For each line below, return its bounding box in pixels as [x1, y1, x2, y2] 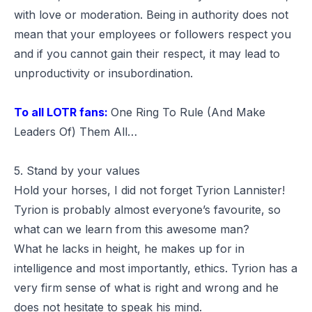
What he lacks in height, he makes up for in [14, 241, 244, 256]
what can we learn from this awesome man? [14, 221, 249, 236]
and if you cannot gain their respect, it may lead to [14, 46, 280, 61]
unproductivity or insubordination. [14, 65, 193, 80]
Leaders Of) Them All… [14, 124, 137, 139]
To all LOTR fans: [14, 104, 111, 119]
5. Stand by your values [14, 163, 140, 178]
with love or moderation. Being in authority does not [14, 7, 288, 22]
